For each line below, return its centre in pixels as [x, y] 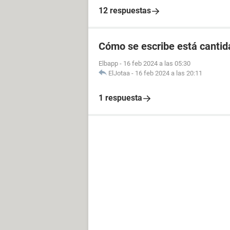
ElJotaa [119, 73]
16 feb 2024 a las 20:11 [169, 73]
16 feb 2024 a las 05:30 [157, 63]
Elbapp [108, 63]
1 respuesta [120, 98]
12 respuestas [125, 11]
